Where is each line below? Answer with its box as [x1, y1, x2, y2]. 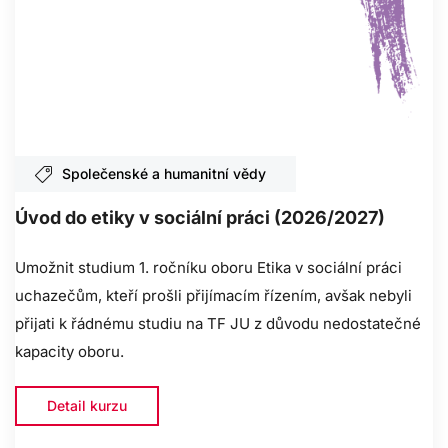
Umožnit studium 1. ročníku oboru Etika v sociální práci [15, 258, 402, 278]
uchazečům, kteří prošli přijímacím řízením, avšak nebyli [15, 286, 412, 306]
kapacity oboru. [15, 342, 124, 362]
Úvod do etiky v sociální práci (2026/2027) [15, 207, 385, 229]
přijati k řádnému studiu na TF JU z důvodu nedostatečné [15, 314, 421, 334]
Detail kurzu [47, 397, 127, 415]
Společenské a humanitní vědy [62, 165, 266, 183]
